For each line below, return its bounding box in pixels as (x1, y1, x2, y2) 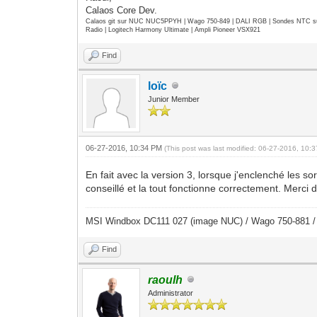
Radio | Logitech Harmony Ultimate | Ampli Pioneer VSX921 (86, 25, 261, 33)
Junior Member (148, 94, 200, 103)
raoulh (148, 273, 183, 286)
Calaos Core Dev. (86, 4, 158, 16)
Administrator (148, 288, 194, 297)
